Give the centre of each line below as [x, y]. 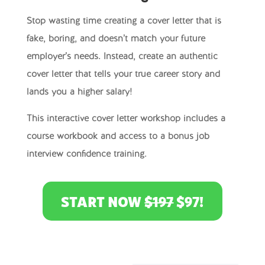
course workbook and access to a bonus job [118, 137]
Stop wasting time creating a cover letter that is [124, 21]
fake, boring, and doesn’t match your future [116, 39]
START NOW [103, 201]
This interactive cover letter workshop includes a [126, 119]
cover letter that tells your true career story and [123, 75]
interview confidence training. [86, 154]
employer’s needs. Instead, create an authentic [122, 57]
